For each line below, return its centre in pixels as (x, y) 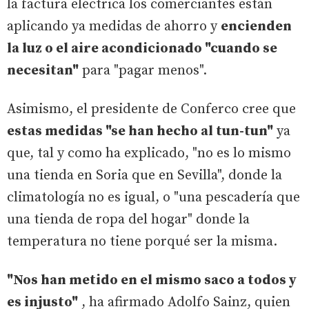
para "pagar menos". (143, 70)
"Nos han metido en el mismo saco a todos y (152, 280)
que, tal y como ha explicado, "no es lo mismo (149, 153)
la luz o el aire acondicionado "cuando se (142, 48)
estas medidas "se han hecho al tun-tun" (140, 131)
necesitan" (43, 70)
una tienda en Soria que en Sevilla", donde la (144, 175)
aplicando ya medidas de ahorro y (114, 26)
